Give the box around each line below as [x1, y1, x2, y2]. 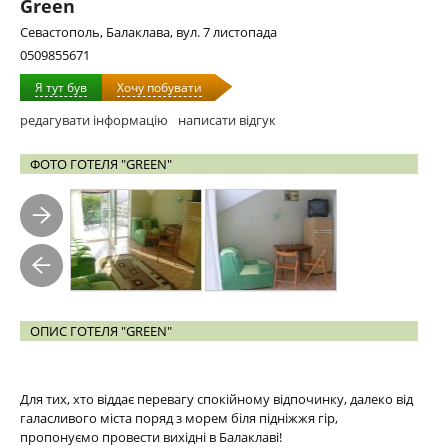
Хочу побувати [117, 79, 202, 96]
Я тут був [35, 79, 87, 96]
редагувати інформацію [20, 111, 168, 129]
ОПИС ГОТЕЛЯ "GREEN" [30, 322, 172, 340]
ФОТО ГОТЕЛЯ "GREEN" [30, 155, 172, 173]
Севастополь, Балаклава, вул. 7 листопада [20, 23, 277, 41]
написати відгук [178, 111, 276, 129]
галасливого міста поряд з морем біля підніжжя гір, [20, 409, 338, 427]
